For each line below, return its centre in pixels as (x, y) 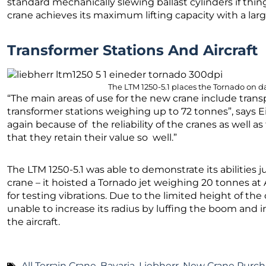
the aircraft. (35, 221)
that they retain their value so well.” (92, 137)
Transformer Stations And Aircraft (134, 50)
